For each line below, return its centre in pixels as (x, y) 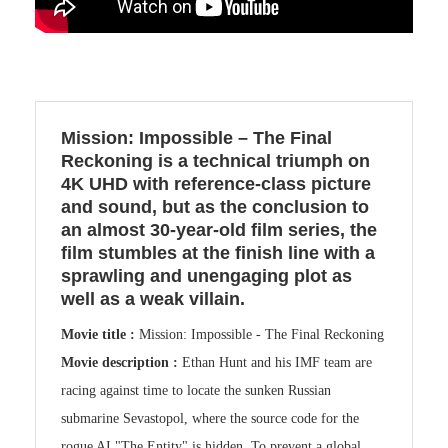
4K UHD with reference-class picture (216, 184)
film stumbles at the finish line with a (218, 253)
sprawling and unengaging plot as (206, 276)
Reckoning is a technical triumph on (215, 161)
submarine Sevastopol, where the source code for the (210, 419)
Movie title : (100, 335)
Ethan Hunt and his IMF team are (277, 363)
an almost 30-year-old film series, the (219, 230)
